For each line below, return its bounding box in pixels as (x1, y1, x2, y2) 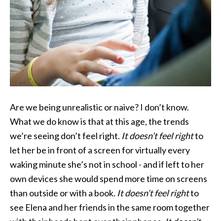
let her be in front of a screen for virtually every (10, 144, 190, 155)
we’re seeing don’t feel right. (10, 130, 121, 141)
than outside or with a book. (10, 187, 117, 198)
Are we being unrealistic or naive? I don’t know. (10, 101, 189, 112)
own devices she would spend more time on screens (10, 173, 207, 184)
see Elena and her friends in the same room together (10, 201, 210, 213)
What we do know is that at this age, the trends (10, 115, 189, 127)
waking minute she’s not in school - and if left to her (10, 158, 204, 170)
